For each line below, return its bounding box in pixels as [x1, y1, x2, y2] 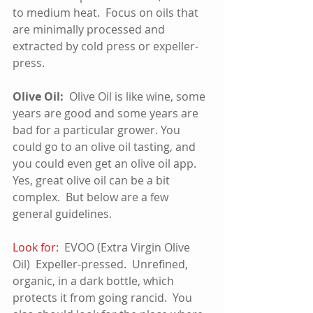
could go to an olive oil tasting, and [13, 139, 198, 155]
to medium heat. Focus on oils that [13, 5, 201, 21]
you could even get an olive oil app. [13, 156, 202, 172]
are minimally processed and [13, 22, 168, 38]
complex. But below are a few [13, 189, 171, 205]
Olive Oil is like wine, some [69, 89, 208, 105]
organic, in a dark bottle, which [13, 273, 177, 289]
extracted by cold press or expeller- [13, 38, 198, 54]
